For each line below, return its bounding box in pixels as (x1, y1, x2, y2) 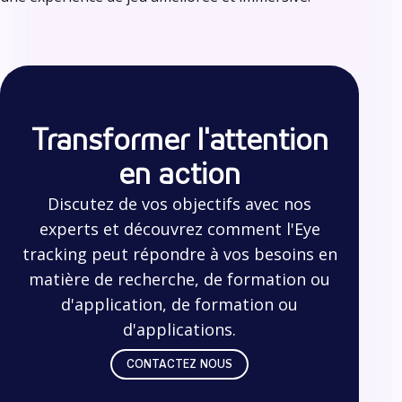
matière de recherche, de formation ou (29, 268, 330, 291)
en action (118, 157, 240, 192)
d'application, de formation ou (61, 293, 298, 316)
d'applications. (123, 319, 236, 341)
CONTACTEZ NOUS (127, 358, 232, 371)
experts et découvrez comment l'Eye (39, 218, 320, 240)
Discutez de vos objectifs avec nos (48, 193, 311, 215)
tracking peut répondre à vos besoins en (22, 243, 337, 266)
